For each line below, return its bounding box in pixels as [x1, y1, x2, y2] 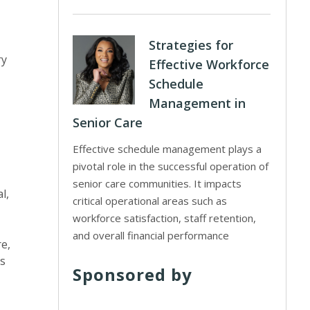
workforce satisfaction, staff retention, [73, 211, 257, 225]
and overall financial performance [73, 228, 230, 242]
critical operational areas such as [73, 194, 228, 208]
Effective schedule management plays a [73, 142, 262, 156]
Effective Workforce [149, 56, 270, 73]
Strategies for [149, 37, 234, 53]
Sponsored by [73, 263, 193, 286]
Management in [149, 95, 246, 111]
